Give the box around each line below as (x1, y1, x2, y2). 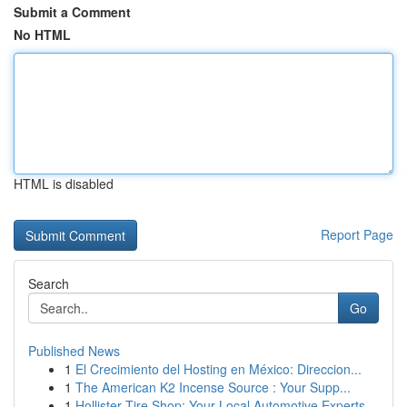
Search (28, 274, 69, 293)
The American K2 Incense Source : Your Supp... (75, 378, 351, 396)
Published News (28, 342, 120, 360)
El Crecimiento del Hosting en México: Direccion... (75, 360, 362, 378)
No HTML (14, 25, 71, 44)
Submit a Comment (14, 3, 131, 21)
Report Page (321, 225, 393, 243)
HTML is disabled (14, 174, 114, 193)
